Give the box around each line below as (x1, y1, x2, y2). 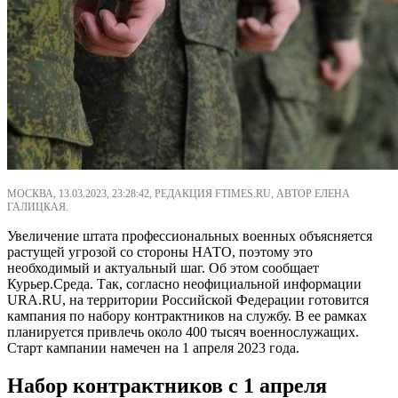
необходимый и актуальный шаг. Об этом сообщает (7, 259, 319, 275)
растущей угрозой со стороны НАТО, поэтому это (7, 243, 313, 259)
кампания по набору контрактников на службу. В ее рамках (7, 307, 367, 323)
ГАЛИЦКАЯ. (7, 200, 68, 213)
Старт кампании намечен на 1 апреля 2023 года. (7, 339, 299, 355)
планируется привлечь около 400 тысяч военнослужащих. (7, 323, 359, 339)
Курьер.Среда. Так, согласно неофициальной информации (7, 275, 362, 291)
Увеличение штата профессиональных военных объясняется (7, 227, 372, 243)
